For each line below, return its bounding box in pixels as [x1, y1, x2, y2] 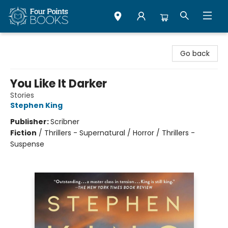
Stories [10, 90, 34, 100]
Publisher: [10, 117, 50, 127]
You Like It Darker [10, 76, 107, 92]
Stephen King [10, 100, 63, 110]
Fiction [10, 128, 37, 138]
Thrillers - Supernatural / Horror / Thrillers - [44, 128, 195, 138]
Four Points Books [8, 37, 69, 47]
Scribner [50, 117, 79, 127]
